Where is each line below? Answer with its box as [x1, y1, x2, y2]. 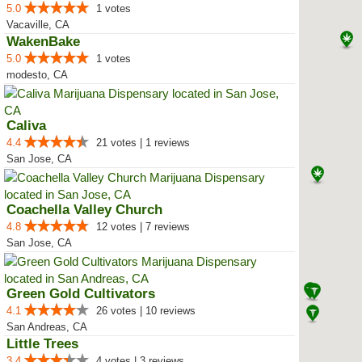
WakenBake [6, 34, 80, 49]
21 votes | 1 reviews [96, 137, 190, 149]
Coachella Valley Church [6, 202, 162, 217]
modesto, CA [6, 69, 68, 81]
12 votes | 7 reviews [96, 221, 190, 233]
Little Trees [6, 336, 78, 351]
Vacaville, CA [6, 19, 69, 31]
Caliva [6, 118, 46, 133]
